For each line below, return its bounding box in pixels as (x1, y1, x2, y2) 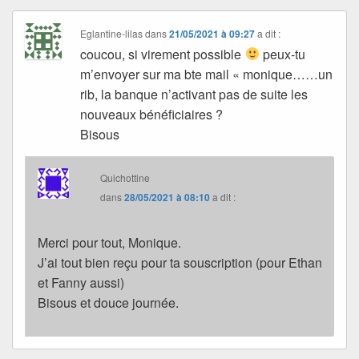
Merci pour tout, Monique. (38, 232, 181, 252)
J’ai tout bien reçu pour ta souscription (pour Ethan (38, 252, 322, 272)
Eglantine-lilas (80, 26, 143, 40)
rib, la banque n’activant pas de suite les (80, 84, 309, 103)
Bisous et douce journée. (38, 292, 179, 312)
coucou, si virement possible (80, 44, 245, 63)
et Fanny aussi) (38, 272, 124, 292)
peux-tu (259, 44, 305, 63)
